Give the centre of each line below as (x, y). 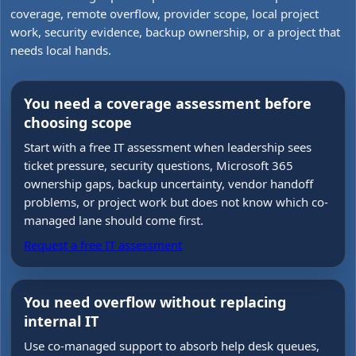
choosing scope (78, 122)
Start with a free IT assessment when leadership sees (168, 147)
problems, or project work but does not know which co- (176, 202)
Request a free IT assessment (103, 245)
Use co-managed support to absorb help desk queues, (172, 346)
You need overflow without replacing (155, 302)
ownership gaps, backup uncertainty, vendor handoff (168, 184)
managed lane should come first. (114, 220)
